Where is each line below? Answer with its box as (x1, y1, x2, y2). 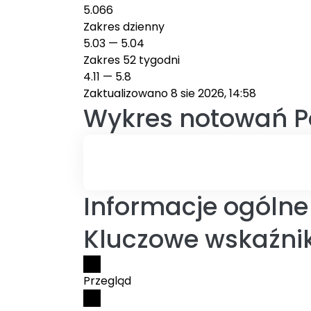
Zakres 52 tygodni (83, 52, 180, 68)
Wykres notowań (83, 101, 287, 135)
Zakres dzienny (83, 19, 165, 35)
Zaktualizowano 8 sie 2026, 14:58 (83, 85, 256, 101)
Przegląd (83, 273, 131, 289)
